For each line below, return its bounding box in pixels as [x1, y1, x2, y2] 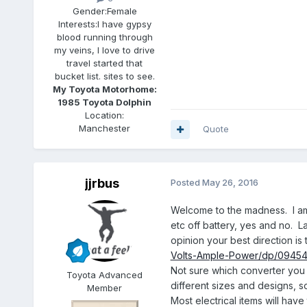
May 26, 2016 [201, 177, 258, 188]
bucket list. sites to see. [54, 71, 155, 82]
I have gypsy [97, 19, 151, 30]
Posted [170, 177, 202, 188]
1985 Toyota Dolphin [58, 97, 152, 108]
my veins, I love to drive [54, 45, 156, 56]
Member [87, 282, 123, 294]
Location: [85, 110, 125, 121]
